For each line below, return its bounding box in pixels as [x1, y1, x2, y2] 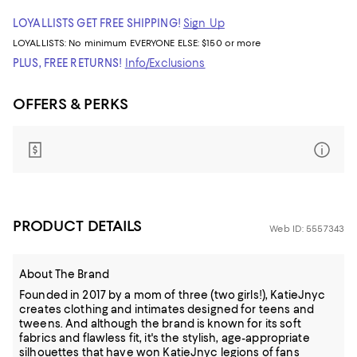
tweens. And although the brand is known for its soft [19, 317, 301, 330]
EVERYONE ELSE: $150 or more [129, 37, 261, 49]
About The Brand [19, 268, 109, 280]
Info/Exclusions [124, 57, 206, 69]
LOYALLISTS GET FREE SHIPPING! [13, 17, 181, 29]
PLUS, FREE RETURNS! [13, 57, 123, 69]
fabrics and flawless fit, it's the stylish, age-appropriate [19, 331, 310, 344]
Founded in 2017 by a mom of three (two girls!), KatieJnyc [19, 288, 326, 301]
